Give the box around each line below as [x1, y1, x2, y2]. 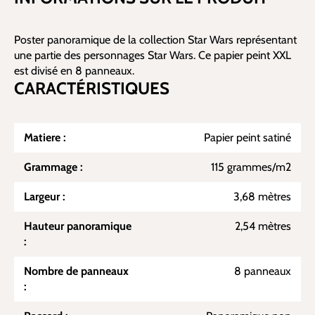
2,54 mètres [235, 219, 291, 233]
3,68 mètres [233, 190, 291, 203]
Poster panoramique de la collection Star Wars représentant [14, 33, 297, 46]
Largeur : [24, 190, 65, 203]
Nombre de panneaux [24, 264, 129, 278]
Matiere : [24, 131, 66, 144]
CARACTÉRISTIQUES [14, 78, 169, 98]
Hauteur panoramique [24, 219, 131, 233]
